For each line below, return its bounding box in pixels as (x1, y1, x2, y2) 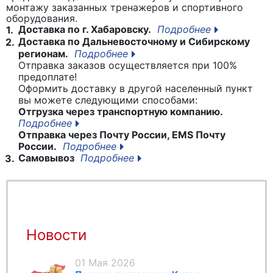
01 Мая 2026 (75, 257, 135, 269)
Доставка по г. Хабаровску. (16, 23, 151, 35)
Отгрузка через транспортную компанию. (18, 105, 223, 118)
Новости (26, 226, 87, 244)
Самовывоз (16, 151, 74, 164)
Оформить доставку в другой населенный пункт (18, 82, 253, 94)
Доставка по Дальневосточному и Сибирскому (16, 35, 250, 48)
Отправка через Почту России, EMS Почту (18, 128, 225, 141)
